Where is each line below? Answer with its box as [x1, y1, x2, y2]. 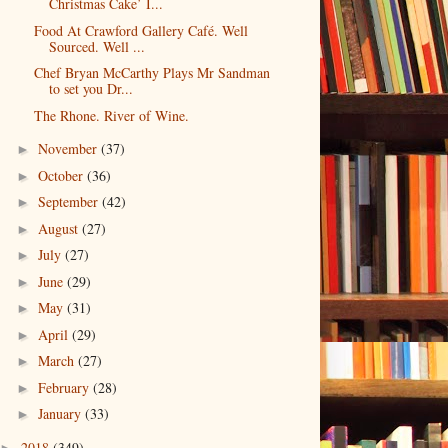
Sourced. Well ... [48, 36, 145, 56]
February [37, 377, 93, 397]
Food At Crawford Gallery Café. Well [33, 20, 248, 40]
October [37, 165, 87, 185]
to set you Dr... [48, 79, 133, 99]
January [37, 404, 85, 424]
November [37, 139, 101, 159]
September [37, 192, 102, 212]
